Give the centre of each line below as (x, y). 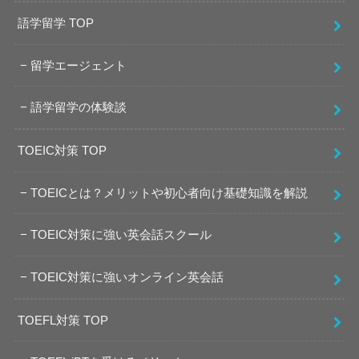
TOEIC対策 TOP (63, 150)
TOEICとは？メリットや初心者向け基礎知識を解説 (169, 193)
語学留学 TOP (56, 23)
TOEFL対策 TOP (63, 320)
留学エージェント (79, 65)
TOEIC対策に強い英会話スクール (121, 235)
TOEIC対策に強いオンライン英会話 (127, 277)
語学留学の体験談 (79, 108)
